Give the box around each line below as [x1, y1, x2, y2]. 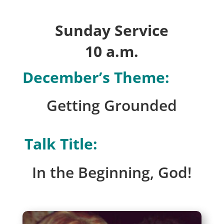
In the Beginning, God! [32, 162, 192, 183]
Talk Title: [24, 133, 101, 154]
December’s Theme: [22, 67, 173, 88]
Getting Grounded [46, 95, 177, 116]
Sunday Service [55, 20, 169, 41]
